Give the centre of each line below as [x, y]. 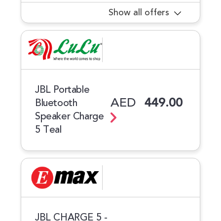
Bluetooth [56, 103]
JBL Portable [62, 90]
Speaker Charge [70, 116]
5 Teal [48, 130]
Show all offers [139, 13]
